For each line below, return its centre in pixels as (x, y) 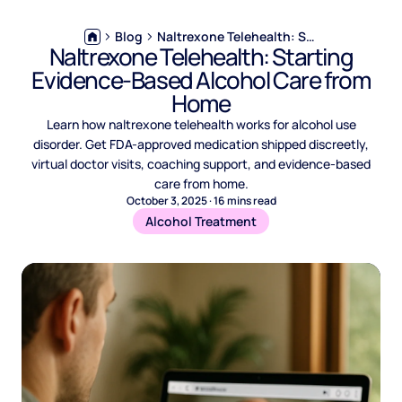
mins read (251, 201)
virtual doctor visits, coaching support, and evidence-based (201, 164)
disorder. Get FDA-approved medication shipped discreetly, (201, 144)
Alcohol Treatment (201, 221)
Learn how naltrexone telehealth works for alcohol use (201, 124)
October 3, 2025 (166, 201)
